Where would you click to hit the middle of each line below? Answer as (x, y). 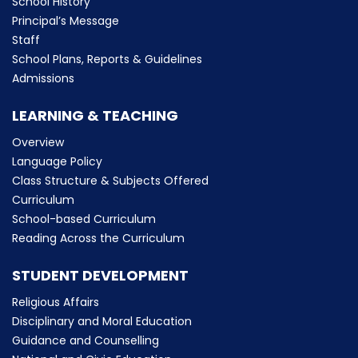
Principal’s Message (66, 20)
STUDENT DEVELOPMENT (100, 275)
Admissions (43, 78)
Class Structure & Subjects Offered (110, 180)
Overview (38, 142)
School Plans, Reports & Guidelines (107, 59)
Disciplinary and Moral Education (102, 321)
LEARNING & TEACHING (95, 115)
